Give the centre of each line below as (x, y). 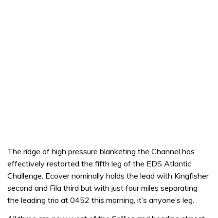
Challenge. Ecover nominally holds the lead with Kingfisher (108, 176)
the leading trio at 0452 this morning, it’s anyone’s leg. (101, 200)
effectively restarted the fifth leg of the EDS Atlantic (99, 163)
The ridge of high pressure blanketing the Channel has (101, 151)
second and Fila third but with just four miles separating (102, 188)
